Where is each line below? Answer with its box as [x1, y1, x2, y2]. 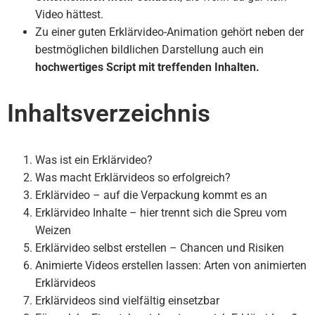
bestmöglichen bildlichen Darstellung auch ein [35, 43, 264, 56]
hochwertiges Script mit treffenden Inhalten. [35, 60, 259, 74]
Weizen [35, 224, 71, 237]
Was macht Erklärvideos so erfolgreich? [35, 171, 231, 184]
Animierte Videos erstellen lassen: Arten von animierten [35, 259, 307, 272]
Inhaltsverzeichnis [7, 99, 210, 128]
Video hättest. [35, 8, 103, 21]
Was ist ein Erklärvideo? [35, 153, 153, 167]
